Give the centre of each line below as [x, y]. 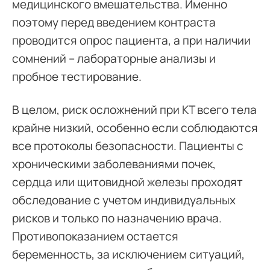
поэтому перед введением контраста [114, 22]
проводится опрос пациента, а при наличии [131, 40]
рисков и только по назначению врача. [117, 218]
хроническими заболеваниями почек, [114, 164]
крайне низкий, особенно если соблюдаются [135, 128]
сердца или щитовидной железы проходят [127, 182]
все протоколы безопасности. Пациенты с [128, 146]
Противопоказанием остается [95, 236]
